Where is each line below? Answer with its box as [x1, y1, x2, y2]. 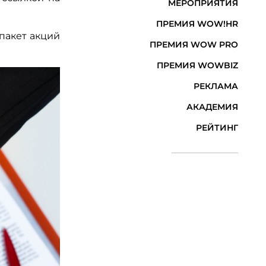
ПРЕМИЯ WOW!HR [156, 18, 238, 30]
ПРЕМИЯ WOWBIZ [156, 60, 238, 71]
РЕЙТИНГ [195, 122, 238, 134]
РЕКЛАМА [193, 81, 238, 92]
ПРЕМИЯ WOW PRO [149, 39, 238, 50]
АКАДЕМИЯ [186, 102, 238, 113]
